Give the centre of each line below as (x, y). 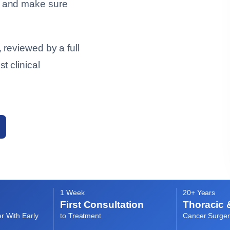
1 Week (72, 193)
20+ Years (199, 193)
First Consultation (102, 205)
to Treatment (81, 216)
